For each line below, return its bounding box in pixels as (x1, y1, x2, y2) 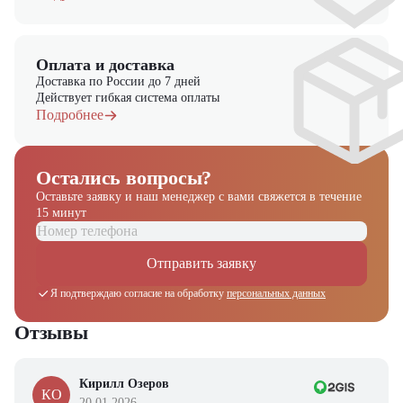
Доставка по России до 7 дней (36, 75, 201, 88)
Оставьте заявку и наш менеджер (36, 190, 219, 203)
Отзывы (14, 321, 88, 344)
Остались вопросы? (36, 166, 212, 189)
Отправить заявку (147, 255, 256, 271)
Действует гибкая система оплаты (36, 91, 219, 104)
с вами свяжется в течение (219, 190, 362, 203)
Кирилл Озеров (79, 377, 169, 390)
